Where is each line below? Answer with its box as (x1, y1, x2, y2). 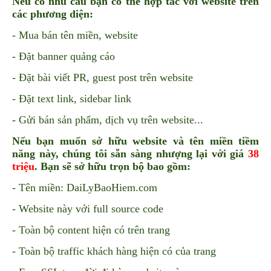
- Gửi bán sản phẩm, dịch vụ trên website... (12, 114, 203, 126)
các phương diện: (12, 8, 96, 21)
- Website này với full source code (12, 203, 163, 215)
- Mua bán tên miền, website (12, 29, 138, 42)
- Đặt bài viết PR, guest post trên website (12, 71, 193, 84)
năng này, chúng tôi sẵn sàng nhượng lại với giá (12, 148, 248, 160)
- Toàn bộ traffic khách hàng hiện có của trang (12, 245, 216, 258)
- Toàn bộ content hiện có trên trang (12, 224, 170, 237)
